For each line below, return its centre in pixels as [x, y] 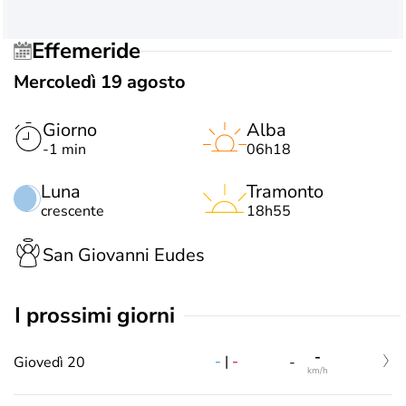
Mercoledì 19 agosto [100, 82]
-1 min [64, 150]
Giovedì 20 [49, 362]
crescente [72, 211]
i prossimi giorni [98, 315]
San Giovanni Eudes [124, 255]
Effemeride [92, 50]
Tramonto [285, 192]
